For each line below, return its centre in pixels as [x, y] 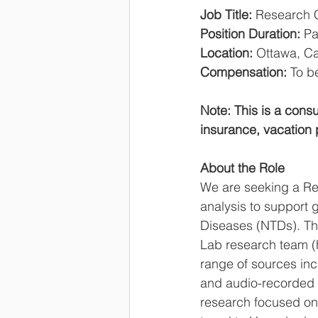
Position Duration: [252, 34]
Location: [226, 53]
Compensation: [243, 72]
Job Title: [228, 15]
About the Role [242, 168]
